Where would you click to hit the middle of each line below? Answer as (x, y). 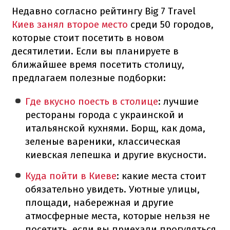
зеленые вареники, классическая (103, 141)
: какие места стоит (161, 176)
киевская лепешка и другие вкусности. (116, 155)
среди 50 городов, (171, 24)
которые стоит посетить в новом (88, 37)
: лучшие (179, 101)
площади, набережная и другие (100, 202)
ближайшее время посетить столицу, (98, 64)
